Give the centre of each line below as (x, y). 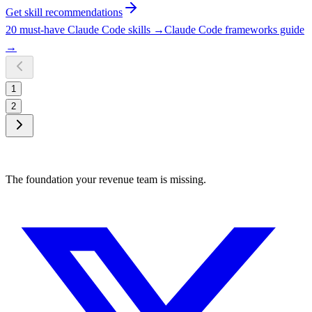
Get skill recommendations (64, 13)
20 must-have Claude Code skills (78, 30)
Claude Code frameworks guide (234, 30)
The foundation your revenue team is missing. (106, 180)
